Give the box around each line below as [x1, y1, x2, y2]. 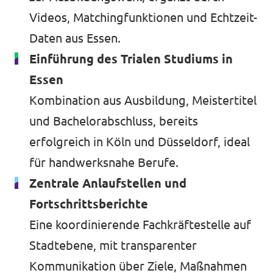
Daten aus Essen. [29, 31, 121, 45]
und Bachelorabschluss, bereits [29, 114, 198, 128]
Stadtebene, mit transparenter [29, 238, 197, 252]
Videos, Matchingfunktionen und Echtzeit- [29, 10, 257, 24]
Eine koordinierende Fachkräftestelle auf [29, 218, 251, 232]
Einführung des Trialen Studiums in [29, 52, 233, 66]
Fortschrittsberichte [29, 197, 148, 211]
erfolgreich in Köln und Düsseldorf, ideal [29, 135, 250, 149]
